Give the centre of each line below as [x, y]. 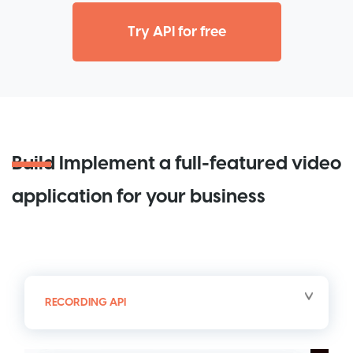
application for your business [139, 197]
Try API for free [176, 32]
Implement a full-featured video [198, 164]
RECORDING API [85, 303]
